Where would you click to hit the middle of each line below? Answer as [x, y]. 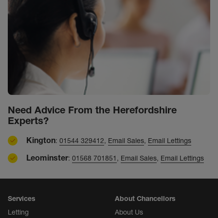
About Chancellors [145, 199]
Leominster [47, 158]
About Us [129, 212]
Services [22, 199]
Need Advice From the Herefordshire [92, 110]
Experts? [28, 121]
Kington [41, 140]
